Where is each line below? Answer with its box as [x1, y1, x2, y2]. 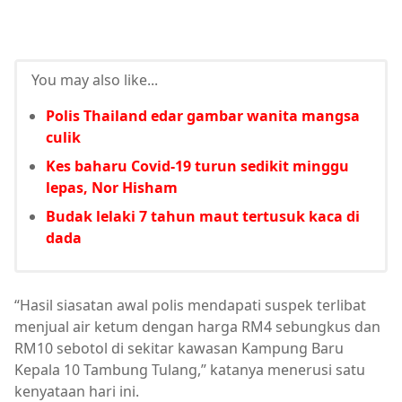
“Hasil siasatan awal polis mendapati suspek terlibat [14, 295, 366, 315]
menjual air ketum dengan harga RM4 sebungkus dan [14, 317, 380, 336]
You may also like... [31, 70, 158, 90]
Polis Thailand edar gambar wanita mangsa [46, 106, 360, 126]
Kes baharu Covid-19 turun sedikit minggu [46, 156, 349, 176]
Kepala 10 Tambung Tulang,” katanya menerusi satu [14, 360, 365, 380]
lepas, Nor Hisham [46, 178, 178, 197]
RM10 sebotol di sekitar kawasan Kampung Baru [14, 338, 344, 358]
